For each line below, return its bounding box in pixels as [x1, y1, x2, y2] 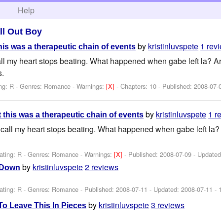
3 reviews [151, 199, 185, 211]
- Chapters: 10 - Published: [116, 81, 194, 91]
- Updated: [147, 184, 182, 194]
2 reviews [85, 161, 119, 173]
